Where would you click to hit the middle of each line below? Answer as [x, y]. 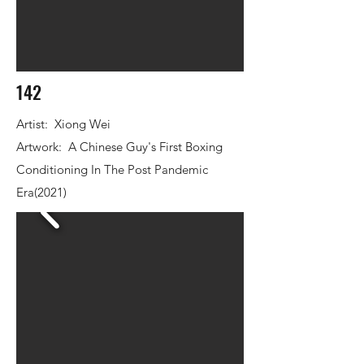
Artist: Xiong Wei [63, 124]
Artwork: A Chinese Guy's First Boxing [119, 147]
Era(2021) [41, 192]
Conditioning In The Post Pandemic [112, 169]
